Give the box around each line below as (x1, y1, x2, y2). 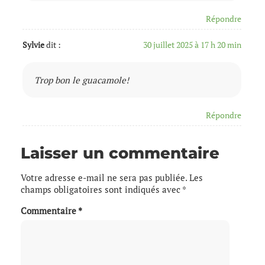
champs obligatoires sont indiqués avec (21, 183, 182, 195)
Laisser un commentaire (21, 143, 219, 162)
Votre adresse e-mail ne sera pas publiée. (21, 171, 187, 183)
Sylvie (22, 38, 44, 50)
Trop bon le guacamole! (34, 73, 129, 86)
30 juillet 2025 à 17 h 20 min (143, 38, 241, 50)
